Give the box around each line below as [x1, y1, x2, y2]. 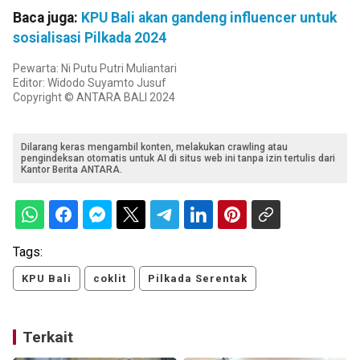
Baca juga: [13, 10, 81, 27]
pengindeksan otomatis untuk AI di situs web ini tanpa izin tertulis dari [21, 153, 335, 165]
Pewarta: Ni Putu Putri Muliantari [13, 62, 177, 76]
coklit [93, 272, 126, 285]
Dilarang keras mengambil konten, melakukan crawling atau [21, 141, 288, 153]
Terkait [22, 328, 73, 347]
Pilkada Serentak [148, 272, 247, 285]
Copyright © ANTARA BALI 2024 [13, 91, 175, 104]
